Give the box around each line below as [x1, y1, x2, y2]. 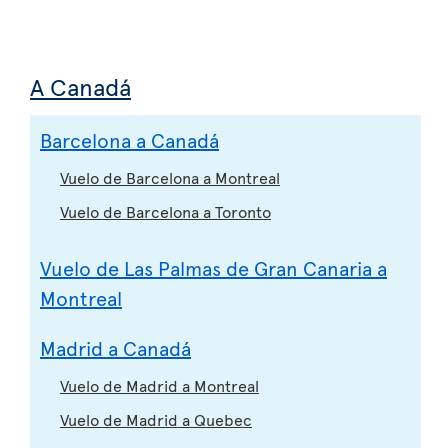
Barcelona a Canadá [40, 125, 219, 154]
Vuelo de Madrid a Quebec [60, 407, 252, 430]
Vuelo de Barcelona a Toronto [60, 199, 271, 222]
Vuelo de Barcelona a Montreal [60, 165, 280, 188]
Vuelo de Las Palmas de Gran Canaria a [40, 253, 387, 282]
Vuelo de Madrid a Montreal [60, 373, 259, 396]
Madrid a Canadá [40, 333, 191, 362]
